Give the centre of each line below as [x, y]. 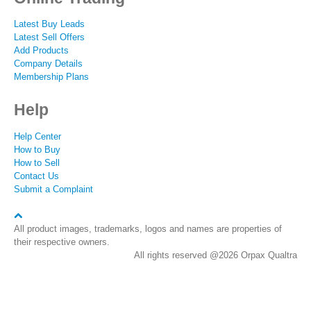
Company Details [48, 64]
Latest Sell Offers [49, 37]
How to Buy [37, 149]
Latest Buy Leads [49, 24]
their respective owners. [62, 242]
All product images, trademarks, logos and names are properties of [148, 228]
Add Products [41, 51]
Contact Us [36, 176]
